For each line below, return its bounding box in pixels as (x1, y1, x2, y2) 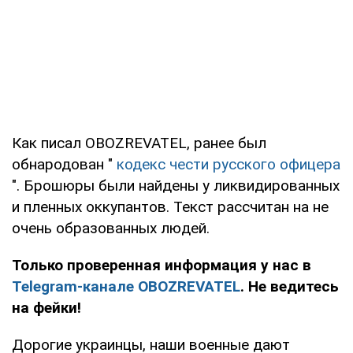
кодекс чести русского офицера (117, 154, 340, 173)
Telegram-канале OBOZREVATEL (12, 277, 240, 295)
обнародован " (12, 154, 117, 173)
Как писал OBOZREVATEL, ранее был (12, 133, 266, 152)
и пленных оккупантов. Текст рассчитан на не (12, 197, 329, 216)
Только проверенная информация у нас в (12, 255, 311, 274)
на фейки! (12, 298, 81, 317)
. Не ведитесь (240, 277, 339, 295)
